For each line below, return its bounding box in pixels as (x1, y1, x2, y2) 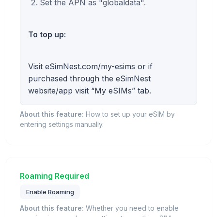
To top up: (28, 30, 66, 40)
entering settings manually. (20, 120, 104, 129)
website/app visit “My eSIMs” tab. (28, 86, 151, 96)
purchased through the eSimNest (28, 74, 151, 84)
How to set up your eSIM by (84, 110, 175, 119)
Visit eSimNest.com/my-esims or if (28, 62, 153, 72)
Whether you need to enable (84, 203, 179, 212)
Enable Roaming (26, 188, 74, 196)
